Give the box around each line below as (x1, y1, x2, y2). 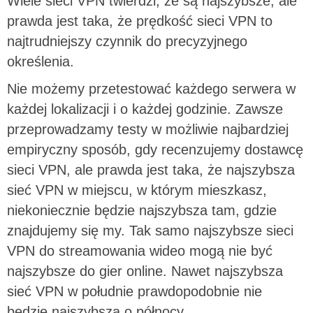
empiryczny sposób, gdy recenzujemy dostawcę (7, 141, 303, 157)
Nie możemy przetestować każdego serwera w (7, 80, 296, 96)
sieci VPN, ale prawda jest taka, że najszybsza (7, 161, 295, 177)
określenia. (7, 53, 74, 69)
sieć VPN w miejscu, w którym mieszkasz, (7, 182, 267, 198)
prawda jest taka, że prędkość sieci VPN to (7, 13, 272, 29)
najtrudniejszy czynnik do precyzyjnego (7, 33, 247, 49)
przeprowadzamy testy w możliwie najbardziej (7, 121, 289, 137)
